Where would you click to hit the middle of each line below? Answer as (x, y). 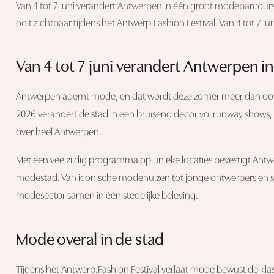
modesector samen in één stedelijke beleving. (107, 196)
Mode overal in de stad (90, 240)
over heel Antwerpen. (58, 132)
